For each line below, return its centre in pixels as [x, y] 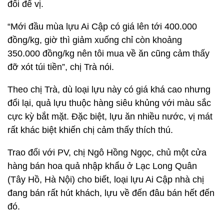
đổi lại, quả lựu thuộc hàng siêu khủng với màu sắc [109, 103]
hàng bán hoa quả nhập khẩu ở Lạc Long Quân [102, 166]
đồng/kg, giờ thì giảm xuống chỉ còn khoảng [95, 40]
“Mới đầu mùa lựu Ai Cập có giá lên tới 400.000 [102, 26]
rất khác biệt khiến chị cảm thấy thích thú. [90, 130]
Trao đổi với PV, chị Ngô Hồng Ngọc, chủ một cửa [107, 152]
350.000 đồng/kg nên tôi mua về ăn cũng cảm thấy [108, 53]
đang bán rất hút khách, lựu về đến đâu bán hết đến [111, 193]
